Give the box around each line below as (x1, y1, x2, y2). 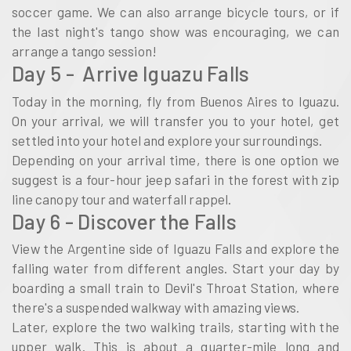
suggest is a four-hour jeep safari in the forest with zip (12, 171, 339, 187)
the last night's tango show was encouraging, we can (12, 24, 339, 40)
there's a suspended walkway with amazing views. (12, 299, 300, 316)
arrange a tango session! (12, 43, 157, 60)
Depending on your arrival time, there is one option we (12, 151, 339, 168)
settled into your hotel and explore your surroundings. (12, 132, 323, 148)
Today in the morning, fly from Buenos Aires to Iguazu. (12, 92, 339, 109)
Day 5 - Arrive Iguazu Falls (12, 61, 250, 86)
